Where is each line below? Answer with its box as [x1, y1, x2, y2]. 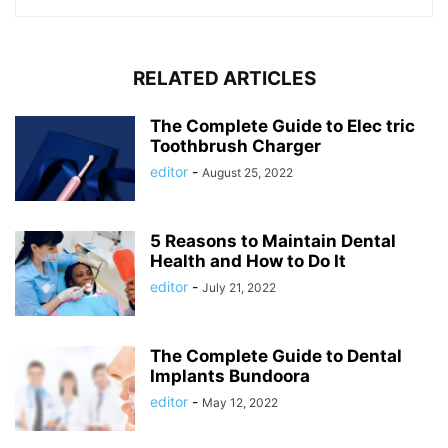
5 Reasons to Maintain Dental [150, 231, 396, 252]
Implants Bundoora [150, 366, 310, 387]
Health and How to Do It [150, 251, 346, 272]
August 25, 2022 [202, 165, 293, 181]
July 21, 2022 [202, 280, 276, 296]
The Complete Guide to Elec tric [150, 116, 415, 137]
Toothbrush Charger [150, 136, 321, 157]
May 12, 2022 [202, 395, 278, 411]
